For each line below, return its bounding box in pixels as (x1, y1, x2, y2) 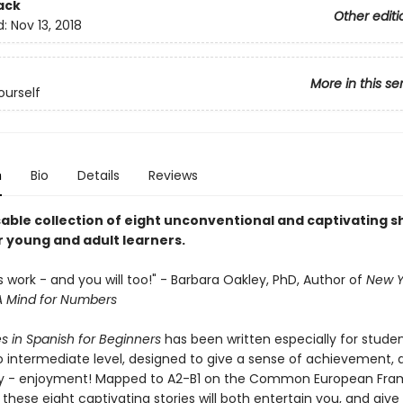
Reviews (148, 166, 198, 184)
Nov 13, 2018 (10, 16, 82, 35)
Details (76, 166, 120, 184)
